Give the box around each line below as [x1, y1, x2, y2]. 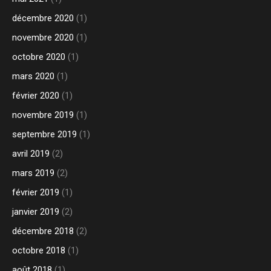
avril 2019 [12, 148, 50, 160]
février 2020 [12, 90, 59, 102]
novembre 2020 [12, 32, 74, 44]
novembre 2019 [12, 109, 74, 121]
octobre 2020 [12, 51, 65, 63]
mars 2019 [12, 168, 54, 179]
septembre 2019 [12, 129, 77, 140]
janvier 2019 [12, 206, 59, 218]
